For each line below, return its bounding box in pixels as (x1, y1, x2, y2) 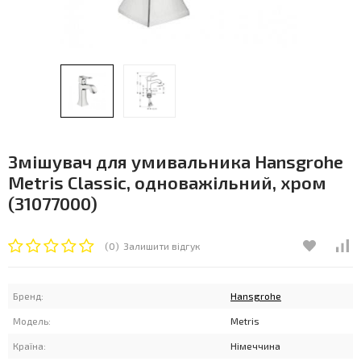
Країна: (13, 340, 46, 351)
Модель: (13, 315, 51, 326)
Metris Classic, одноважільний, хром (8, 171, 326, 193)
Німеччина (230, 340, 280, 351)
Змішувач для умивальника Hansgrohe (8, 150, 343, 172)
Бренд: (13, 290, 44, 301)
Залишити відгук (123, 240, 200, 252)
